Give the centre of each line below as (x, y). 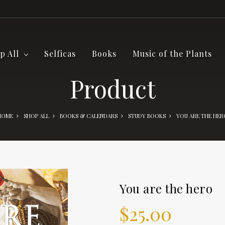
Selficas (60, 53)
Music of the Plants (173, 53)
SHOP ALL (36, 116)
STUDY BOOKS (147, 116)
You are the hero (166, 188)
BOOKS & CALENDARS (89, 116)
